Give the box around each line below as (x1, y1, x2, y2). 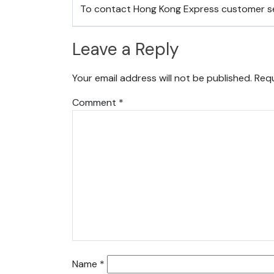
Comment (72, 96, 119, 109)
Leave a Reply (72, 37, 179, 61)
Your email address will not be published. (72, 72, 252, 85)
